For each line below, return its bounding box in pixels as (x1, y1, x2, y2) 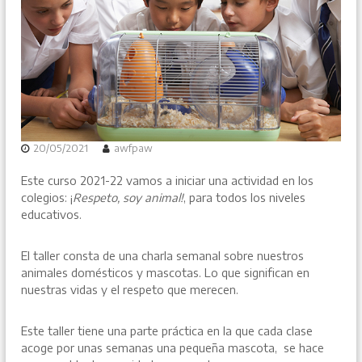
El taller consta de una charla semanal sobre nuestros (21, 249, 305, 263)
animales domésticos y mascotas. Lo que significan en (21, 266, 310, 280)
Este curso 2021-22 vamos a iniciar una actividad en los (21, 174, 314, 188)
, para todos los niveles (183, 191, 306, 205)
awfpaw (114, 142, 154, 155)
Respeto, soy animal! (73, 191, 184, 205)
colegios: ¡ (21, 191, 74, 205)
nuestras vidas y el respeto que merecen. (21, 283, 239, 297)
